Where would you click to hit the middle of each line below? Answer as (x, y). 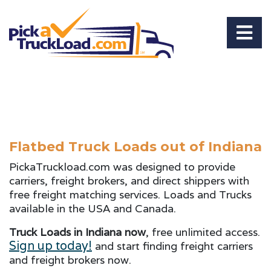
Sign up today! (51, 245)
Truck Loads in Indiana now (77, 232)
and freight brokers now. (70, 260)
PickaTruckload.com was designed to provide (122, 166)
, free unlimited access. (203, 232)
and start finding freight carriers (172, 246)
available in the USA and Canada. (93, 208)
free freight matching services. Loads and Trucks (130, 194)
